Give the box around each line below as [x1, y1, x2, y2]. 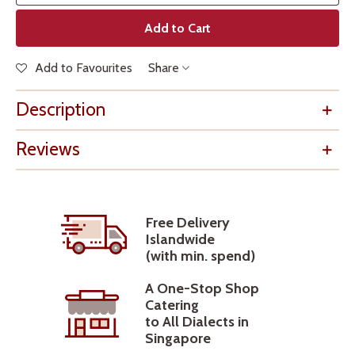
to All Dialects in [144, 313, 249, 331]
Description [16, 98, 105, 121]
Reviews [16, 138, 80, 161]
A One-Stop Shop [144, 280, 259, 298]
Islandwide [145, 231, 215, 249]
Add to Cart [144, 21, 211, 36]
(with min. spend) [145, 247, 255, 265]
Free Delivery [145, 214, 230, 232]
